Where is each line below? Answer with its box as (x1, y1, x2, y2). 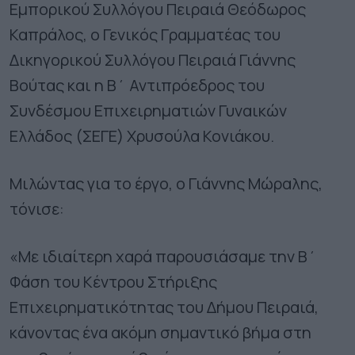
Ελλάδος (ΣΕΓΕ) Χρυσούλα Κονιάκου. (10, 124, 274, 147)
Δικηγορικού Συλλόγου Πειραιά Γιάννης (10, 48, 296, 71)
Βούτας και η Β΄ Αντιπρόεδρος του (10, 74, 265, 96)
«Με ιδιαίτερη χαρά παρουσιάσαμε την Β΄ (10, 245, 317, 267)
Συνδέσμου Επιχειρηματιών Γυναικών (10, 99, 287, 121)
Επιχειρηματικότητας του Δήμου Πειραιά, (10, 296, 319, 318)
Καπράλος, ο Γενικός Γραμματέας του (10, 23, 281, 45)
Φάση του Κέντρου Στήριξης (10, 270, 217, 292)
